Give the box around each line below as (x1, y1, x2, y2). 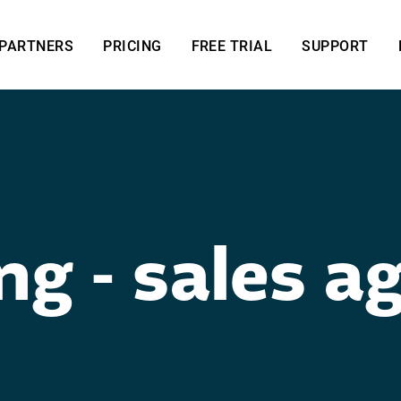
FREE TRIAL (191, 35, 273, 55)
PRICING (103, 35, 162, 55)
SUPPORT (302, 35, 369, 55)
